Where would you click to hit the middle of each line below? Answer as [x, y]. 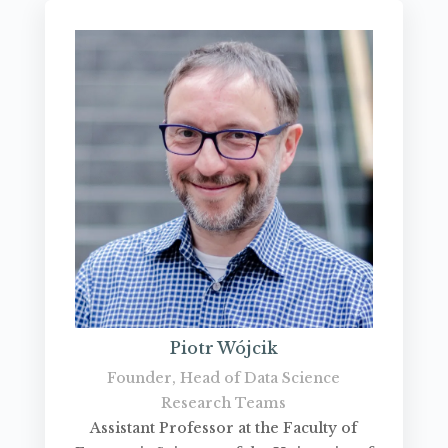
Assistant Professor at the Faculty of [224, 428]
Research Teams [224, 403]
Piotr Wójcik [223, 348]
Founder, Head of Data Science [224, 378]
